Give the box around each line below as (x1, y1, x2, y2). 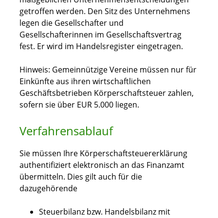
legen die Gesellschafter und (19, 18, 124, 29)
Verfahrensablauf (19, 123, 113, 139)
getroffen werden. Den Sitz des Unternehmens (19, 6, 190, 17)
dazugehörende (19, 183, 77, 194)
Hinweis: (19, 64, 50, 75)
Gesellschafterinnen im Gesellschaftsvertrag (19, 29, 182, 40)
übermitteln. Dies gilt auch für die (19, 171, 142, 182)
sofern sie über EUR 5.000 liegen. (19, 99, 139, 110)
